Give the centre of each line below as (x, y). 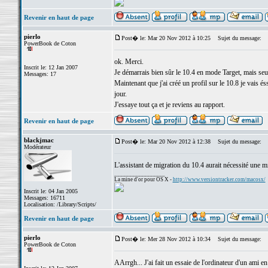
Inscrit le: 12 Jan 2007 (51, 67)
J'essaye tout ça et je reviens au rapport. (169, 105)
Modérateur (37, 147)
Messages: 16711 (44, 198)
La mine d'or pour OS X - (143, 179)
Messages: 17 (40, 74)
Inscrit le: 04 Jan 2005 (51, 191)
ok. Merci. (129, 62)
